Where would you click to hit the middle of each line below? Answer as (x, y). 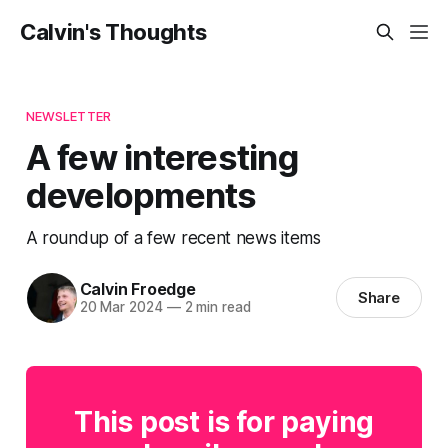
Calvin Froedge (137, 289)
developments (141, 194)
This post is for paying (224, 421)
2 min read (215, 307)
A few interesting (161, 156)
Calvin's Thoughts (113, 32)
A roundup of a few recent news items (173, 237)
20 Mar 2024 (121, 307)
